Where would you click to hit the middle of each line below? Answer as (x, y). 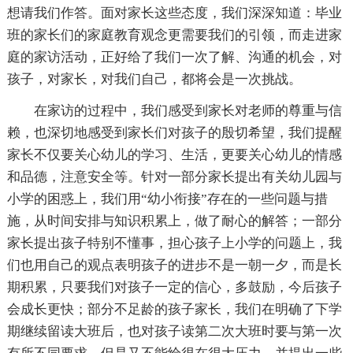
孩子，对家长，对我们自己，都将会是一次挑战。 (154, 80)
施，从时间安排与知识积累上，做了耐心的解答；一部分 (174, 221)
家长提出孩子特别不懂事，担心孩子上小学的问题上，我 (174, 243)
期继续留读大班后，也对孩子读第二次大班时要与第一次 (174, 332)
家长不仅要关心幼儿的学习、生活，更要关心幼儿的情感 (174, 155)
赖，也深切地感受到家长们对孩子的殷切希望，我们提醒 (174, 133)
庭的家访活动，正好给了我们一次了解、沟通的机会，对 (174, 58)
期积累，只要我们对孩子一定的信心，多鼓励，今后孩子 (174, 288)
